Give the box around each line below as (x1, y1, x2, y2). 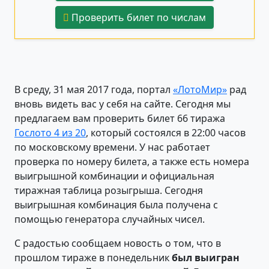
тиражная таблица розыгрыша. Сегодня (14, 183, 203, 197)
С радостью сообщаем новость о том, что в (14, 236, 221, 250)
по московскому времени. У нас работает (14, 140, 210, 154)
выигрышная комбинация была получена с (14, 198, 218, 211)
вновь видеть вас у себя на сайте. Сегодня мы (14, 97, 231, 110)
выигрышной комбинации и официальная (14, 169, 214, 183)
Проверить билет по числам (69, 10, 206, 24)
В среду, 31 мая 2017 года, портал (14, 82, 173, 96)
